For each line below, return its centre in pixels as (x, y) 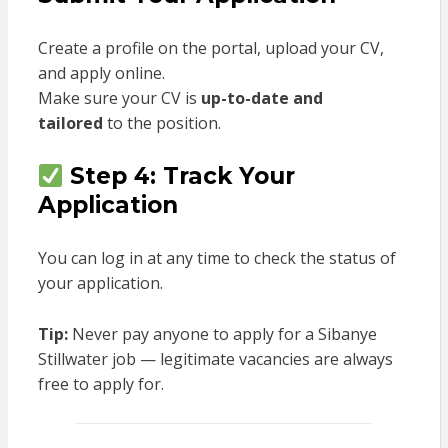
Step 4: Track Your (182, 176)
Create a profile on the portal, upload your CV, (210, 48)
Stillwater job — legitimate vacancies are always (215, 359)
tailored (70, 123)
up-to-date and (261, 98)
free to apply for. (100, 384)
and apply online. (101, 73)
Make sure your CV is (119, 98)
